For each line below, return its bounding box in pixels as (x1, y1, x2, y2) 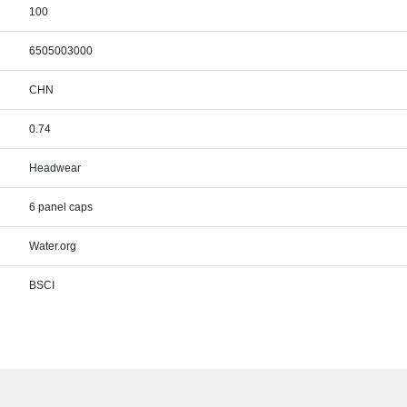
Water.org (29, 240, 77, 253)
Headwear (29, 162, 82, 174)
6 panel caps (29, 201, 94, 213)
